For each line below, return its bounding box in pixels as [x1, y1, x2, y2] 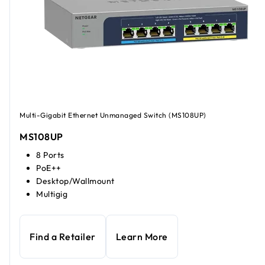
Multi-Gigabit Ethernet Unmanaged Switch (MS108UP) [20, 111, 206, 120]
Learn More [115, 230, 168, 243]
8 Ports [36, 149, 64, 160]
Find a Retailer [30, 230, 96, 243]
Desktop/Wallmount [36, 175, 115, 186]
